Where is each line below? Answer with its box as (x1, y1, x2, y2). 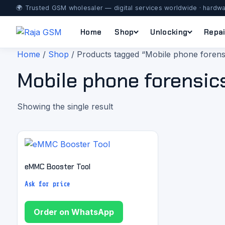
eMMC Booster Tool (25, 161, 90, 172)
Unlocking (150, 27, 188, 37)
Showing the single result (17, 101, 113, 111)
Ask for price (25, 180, 70, 188)
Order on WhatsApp (34, 206, 114, 217)
